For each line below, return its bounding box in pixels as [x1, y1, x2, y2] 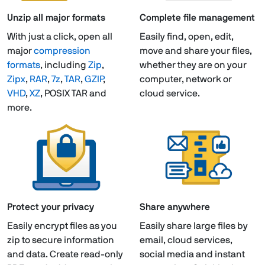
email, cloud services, [140, 235, 232, 245]
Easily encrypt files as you [7, 221, 117, 231]
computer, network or [140, 74, 232, 84]
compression [34, 46, 91, 56]
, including [40, 60, 88, 70]
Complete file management [140, 12, 255, 22]
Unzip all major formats [7, 12, 105, 22]
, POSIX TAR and [40, 88, 106, 98]
